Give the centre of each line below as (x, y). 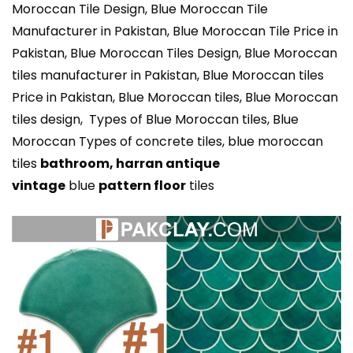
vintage (39, 186)
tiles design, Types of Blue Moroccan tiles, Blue (155, 120)
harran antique (168, 164)
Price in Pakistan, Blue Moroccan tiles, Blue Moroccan (175, 98)
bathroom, (78, 164)
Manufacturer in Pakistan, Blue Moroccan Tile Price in (175, 32)
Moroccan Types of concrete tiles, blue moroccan (167, 142)
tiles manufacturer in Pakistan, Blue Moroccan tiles (168, 76)
